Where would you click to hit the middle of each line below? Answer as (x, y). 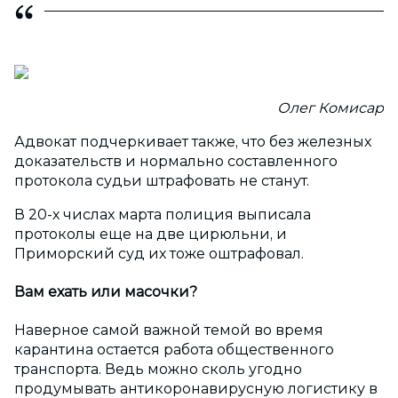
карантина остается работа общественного (174, 350)
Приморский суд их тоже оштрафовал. (161, 253)
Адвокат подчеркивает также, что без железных (193, 141)
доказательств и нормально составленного (176, 161)
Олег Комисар (330, 107)
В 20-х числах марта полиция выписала (163, 214)
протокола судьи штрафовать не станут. (162, 180)
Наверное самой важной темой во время (169, 330)
